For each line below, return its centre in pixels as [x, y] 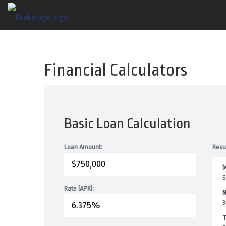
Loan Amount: [83, 147]
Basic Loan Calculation [127, 124]
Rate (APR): [79, 188]
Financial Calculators [116, 70]
